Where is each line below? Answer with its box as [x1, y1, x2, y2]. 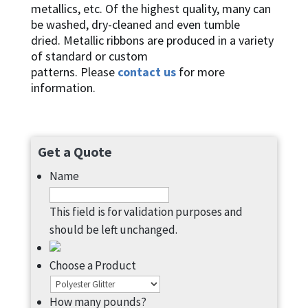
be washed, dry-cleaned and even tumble [30, 16, 240, 32]
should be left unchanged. [49, 222, 177, 237]
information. [30, 80, 96, 96]
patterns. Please [30, 64, 118, 80]
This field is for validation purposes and [49, 204, 243, 219]
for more [175, 64, 225, 80]
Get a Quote [37, 143, 112, 160]
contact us [117, 64, 176, 80]
